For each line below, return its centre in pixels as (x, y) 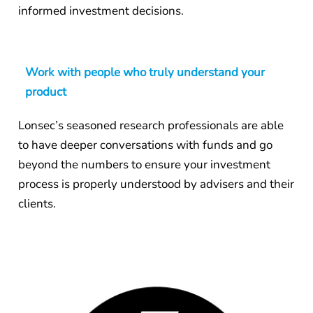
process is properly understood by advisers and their (156, 184)
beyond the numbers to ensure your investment (144, 164)
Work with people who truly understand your (145, 72)
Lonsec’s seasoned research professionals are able (151, 125)
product (46, 92)
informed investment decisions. (101, 11)
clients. (37, 203)
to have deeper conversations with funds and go (145, 145)
